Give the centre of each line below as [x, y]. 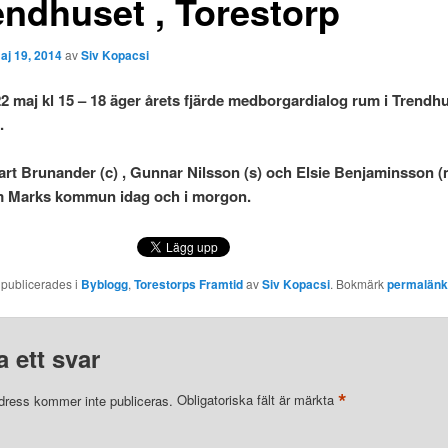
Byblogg [104, 283]
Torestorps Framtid [188, 283]
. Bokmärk [358, 283]
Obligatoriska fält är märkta [257, 400]
